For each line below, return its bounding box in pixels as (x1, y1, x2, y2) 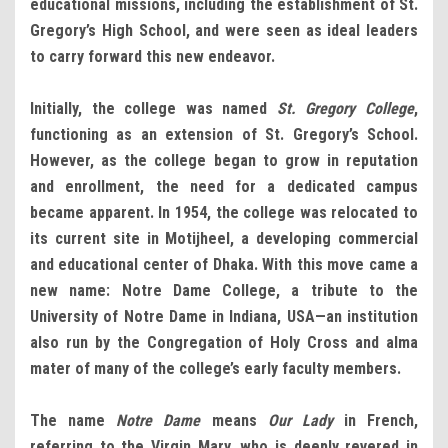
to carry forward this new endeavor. (30, 46, 275, 66)
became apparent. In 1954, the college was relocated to (30, 202, 418, 222)
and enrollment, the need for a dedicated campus (30, 176, 418, 196)
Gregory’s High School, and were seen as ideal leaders (30, 20, 418, 40)
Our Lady (267, 410, 333, 430)
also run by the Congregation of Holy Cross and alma (30, 332, 418, 352)
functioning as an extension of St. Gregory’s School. (30, 124, 418, 144)
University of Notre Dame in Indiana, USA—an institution (30, 306, 418, 326)
